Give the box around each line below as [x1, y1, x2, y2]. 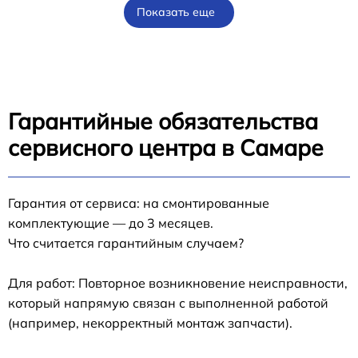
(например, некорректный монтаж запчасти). [8, 315, 292, 331]
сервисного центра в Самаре [8, 133, 324, 161]
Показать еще [137, 5, 215, 19]
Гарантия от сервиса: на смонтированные [8, 195, 269, 211]
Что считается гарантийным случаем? [8, 235, 244, 251]
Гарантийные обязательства [8, 107, 318, 135]
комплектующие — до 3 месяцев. [8, 215, 213, 231]
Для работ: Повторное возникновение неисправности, [8, 275, 348, 291]
